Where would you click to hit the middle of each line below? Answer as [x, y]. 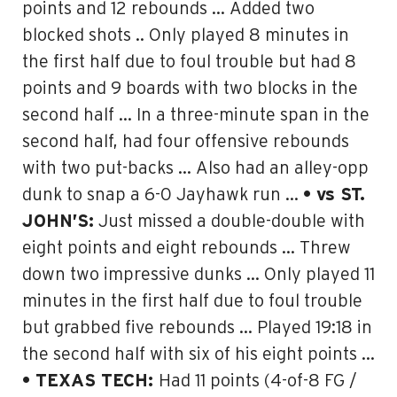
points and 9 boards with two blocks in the [190, 89]
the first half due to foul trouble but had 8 [189, 62]
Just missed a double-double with [230, 222]
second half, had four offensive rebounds [186, 142]
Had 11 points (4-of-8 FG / [258, 381]
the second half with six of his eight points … [198, 354]
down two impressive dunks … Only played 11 [198, 275]
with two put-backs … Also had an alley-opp [195, 168]
